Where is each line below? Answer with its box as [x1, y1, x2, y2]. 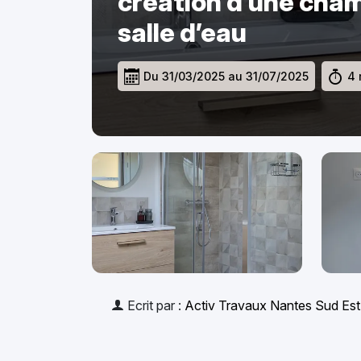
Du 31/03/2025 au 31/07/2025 [140, 69, 309, 83]
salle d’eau [118, 17, 247, 48]
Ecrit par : [123, 297, 185, 313]
